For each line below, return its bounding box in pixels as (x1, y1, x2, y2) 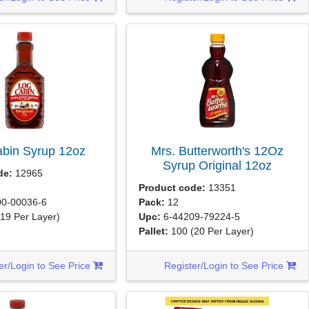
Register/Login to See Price (164, 259, 287, 271)
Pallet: (139, 225, 169, 237)
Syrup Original (163, 159, 246, 172)
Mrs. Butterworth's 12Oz (151, 144, 284, 158)
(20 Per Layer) (190, 225, 255, 237)
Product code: (139, 181, 206, 193)
